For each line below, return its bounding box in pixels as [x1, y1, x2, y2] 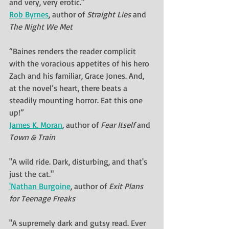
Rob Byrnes [9, 9, 49, 19]
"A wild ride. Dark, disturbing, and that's [9, 156, 149, 167]
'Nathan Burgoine [9, 180, 71, 191]
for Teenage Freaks [9, 193, 75, 203]
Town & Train [9, 131, 55, 142]
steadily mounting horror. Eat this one [9, 95, 145, 105]
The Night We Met [9, 21, 73, 32]
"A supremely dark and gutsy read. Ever [9, 217, 148, 228]
